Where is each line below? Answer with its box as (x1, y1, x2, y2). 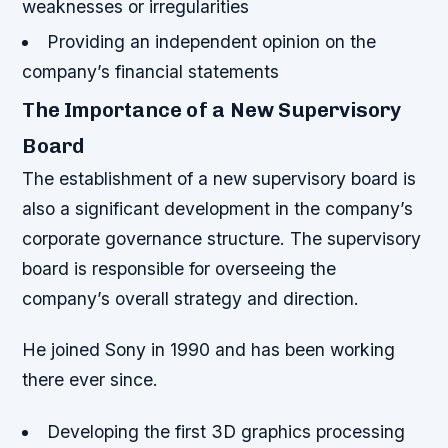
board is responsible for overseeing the (22, 258, 337, 280)
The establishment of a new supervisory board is (22, 168, 417, 190)
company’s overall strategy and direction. (22, 288, 360, 310)
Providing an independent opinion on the (46, 31, 376, 53)
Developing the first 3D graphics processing (46, 420, 405, 442)
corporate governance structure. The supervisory (22, 228, 422, 250)
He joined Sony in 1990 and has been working (22, 339, 396, 361)
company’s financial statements (22, 61, 280, 83)
